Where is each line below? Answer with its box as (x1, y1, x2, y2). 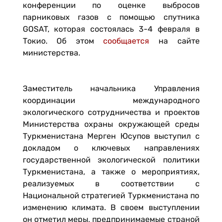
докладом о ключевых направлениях (22, 143, 200, 153)
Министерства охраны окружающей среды (22, 119, 200, 129)
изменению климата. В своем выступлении (22, 203, 200, 212)
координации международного (22, 96, 200, 105)
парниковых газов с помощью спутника (22, 12, 200, 22)
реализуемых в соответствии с (22, 179, 200, 188)
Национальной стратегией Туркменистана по (22, 191, 200, 200)
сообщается (103, 36, 150, 46)
